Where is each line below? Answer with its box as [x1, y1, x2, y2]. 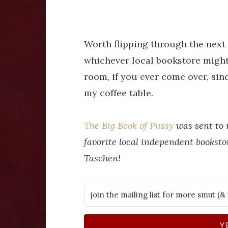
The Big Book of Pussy [83, 120, 174, 132]
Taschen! [83, 152, 121, 164]
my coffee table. [83, 87, 153, 99]
